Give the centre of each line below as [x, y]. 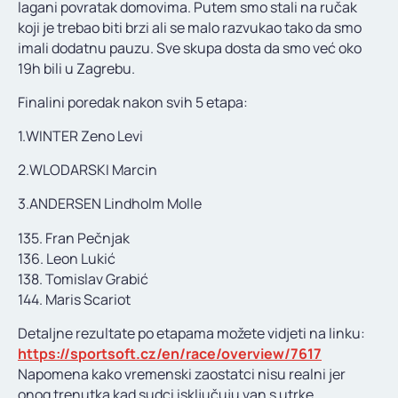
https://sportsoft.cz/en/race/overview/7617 [170, 353]
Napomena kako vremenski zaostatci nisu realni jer [182, 374]
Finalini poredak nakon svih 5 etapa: [133, 103]
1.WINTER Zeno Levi [80, 136]
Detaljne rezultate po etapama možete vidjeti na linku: [191, 333]
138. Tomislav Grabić [83, 279]
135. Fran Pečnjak [74, 238]
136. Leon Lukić [67, 258]
